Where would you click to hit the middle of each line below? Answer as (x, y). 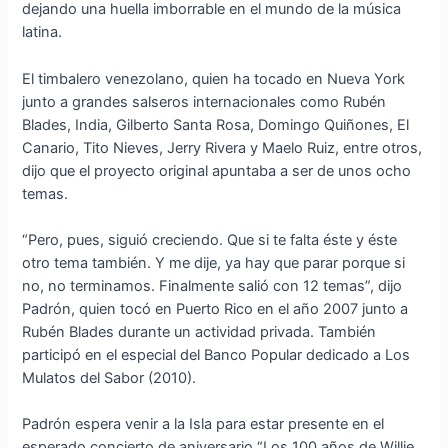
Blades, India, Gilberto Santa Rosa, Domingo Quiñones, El (216, 124)
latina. (42, 32)
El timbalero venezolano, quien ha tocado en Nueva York (214, 78)
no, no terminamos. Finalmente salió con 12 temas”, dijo (212, 286)
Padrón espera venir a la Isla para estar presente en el (203, 424)
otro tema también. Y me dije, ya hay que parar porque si (214, 263)
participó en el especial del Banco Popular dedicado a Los (216, 355)
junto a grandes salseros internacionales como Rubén (204, 101)
